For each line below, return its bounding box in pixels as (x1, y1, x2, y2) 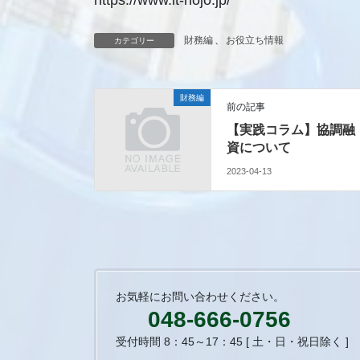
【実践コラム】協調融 (227, 123, 356, 137)
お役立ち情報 (226, 35, 284, 47)
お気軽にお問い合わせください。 (116, 289, 284, 303)
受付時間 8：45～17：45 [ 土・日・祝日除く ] (116, 334, 349, 348)
